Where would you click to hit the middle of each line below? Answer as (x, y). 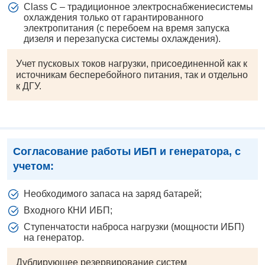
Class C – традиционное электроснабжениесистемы (138, 7)
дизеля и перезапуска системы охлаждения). (122, 39)
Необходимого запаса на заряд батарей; (113, 194)
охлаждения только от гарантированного (114, 18)
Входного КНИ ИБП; (68, 211)
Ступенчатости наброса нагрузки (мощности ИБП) (134, 227)
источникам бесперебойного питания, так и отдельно (132, 75)
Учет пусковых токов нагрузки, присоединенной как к (132, 64)
